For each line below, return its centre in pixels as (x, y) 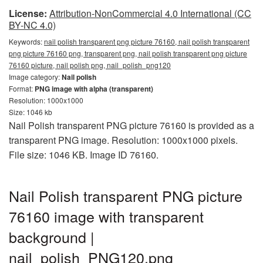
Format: (22, 88)
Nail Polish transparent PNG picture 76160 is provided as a (131, 125)
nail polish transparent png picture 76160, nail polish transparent (147, 41)
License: (28, 13)
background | (52, 237)
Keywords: (26, 41)
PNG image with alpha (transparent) (94, 89)
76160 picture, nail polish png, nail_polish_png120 (90, 65)
